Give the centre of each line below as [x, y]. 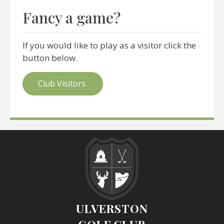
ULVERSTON [112, 208]
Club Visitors [63, 84]
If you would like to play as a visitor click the [109, 45]
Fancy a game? [71, 18]
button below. [51, 58]
